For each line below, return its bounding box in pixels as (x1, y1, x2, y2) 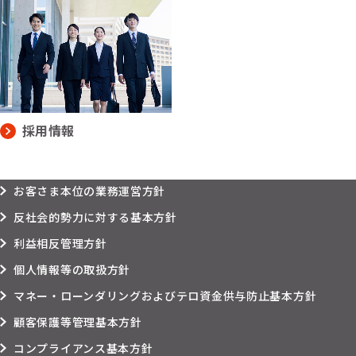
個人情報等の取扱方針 (14, 261, 130, 278)
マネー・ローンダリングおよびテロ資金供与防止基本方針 (14, 288, 317, 304)
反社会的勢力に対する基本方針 (14, 209, 177, 226)
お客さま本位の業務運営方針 (14, 183, 166, 199)
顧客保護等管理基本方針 (14, 314, 142, 331)
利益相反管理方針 (14, 235, 107, 252)
